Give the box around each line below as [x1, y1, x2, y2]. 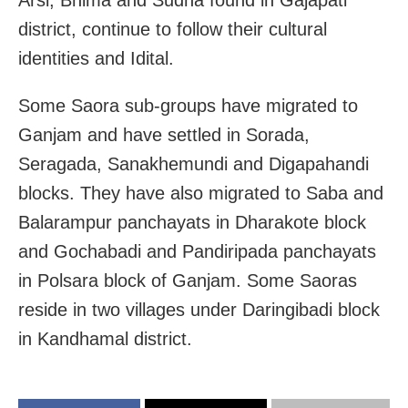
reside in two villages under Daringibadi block [18, 299, 380, 320]
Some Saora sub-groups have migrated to [18, 95, 358, 116]
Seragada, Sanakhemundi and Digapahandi [18, 153, 369, 174]
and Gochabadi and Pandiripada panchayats [18, 240, 376, 261]
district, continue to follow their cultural [18, 18, 327, 39]
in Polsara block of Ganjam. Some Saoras [18, 270, 357, 291]
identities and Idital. [18, 47, 174, 68]
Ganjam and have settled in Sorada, [18, 124, 310, 145]
